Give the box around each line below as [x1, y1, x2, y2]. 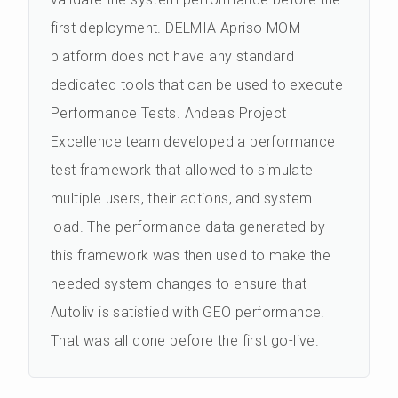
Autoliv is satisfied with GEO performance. [51, 304, 325, 322]
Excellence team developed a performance [51, 133, 336, 151]
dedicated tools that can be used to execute [51, 76, 344, 94]
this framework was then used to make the [51, 247, 330, 265]
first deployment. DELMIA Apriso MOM [51, 20, 300, 37]
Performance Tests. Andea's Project [51, 105, 287, 123]
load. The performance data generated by [51, 219, 326, 236]
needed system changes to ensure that [51, 275, 307, 293]
